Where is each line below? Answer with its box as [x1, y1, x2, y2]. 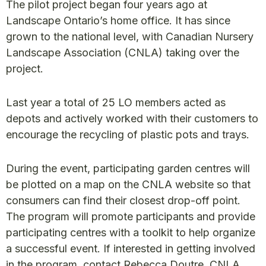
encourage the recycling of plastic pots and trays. [6, 128, 249, 141]
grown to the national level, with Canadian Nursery [6, 30, 254, 43]
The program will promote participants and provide [6, 210, 255, 223]
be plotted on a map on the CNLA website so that [6, 178, 251, 191]
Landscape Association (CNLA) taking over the [6, 46, 239, 59]
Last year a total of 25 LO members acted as [6, 96, 226, 109]
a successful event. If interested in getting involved [6, 242, 255, 255]
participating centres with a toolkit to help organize [6, 226, 255, 239]
